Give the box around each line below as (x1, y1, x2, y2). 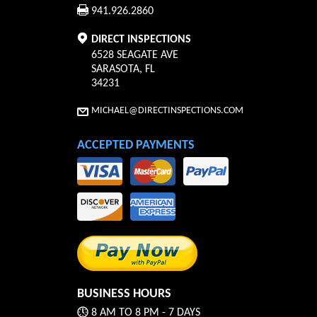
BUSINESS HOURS (77, 287, 171, 301)
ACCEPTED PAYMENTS (77, 139, 195, 153)
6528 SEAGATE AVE (91, 50, 178, 62)
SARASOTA (91, 64, 139, 76)
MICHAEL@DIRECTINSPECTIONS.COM (91, 105, 243, 117)
